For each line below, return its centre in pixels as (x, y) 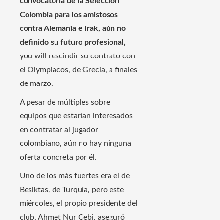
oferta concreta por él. (58, 157)
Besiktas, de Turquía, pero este (72, 190)
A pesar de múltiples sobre (65, 102)
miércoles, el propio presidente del (79, 204)
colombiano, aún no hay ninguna (75, 144)
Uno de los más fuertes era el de (75, 176)
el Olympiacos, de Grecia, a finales (78, 70)
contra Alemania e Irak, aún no (73, 29)
